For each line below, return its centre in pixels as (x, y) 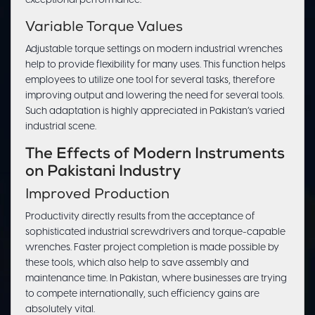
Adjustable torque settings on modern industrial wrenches (154, 50)
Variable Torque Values (104, 28)
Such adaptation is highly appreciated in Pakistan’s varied (155, 112)
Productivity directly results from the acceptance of (140, 217)
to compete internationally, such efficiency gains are (142, 295)
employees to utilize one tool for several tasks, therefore (150, 81)
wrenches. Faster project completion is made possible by (152, 248)
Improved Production (97, 196)
